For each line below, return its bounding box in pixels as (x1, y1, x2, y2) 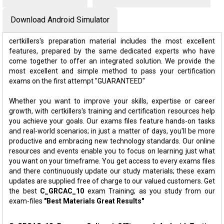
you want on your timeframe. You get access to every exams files (9, 156, 215, 165)
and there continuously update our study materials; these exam (9, 166, 215, 175)
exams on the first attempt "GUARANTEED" (9, 76, 145, 85)
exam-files (9, 196, 44, 205)
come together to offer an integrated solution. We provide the (9, 56, 215, 65)
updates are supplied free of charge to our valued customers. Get (9, 176, 215, 185)
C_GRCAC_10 (40, 186, 84, 195)
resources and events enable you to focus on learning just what (9, 146, 215, 155)
